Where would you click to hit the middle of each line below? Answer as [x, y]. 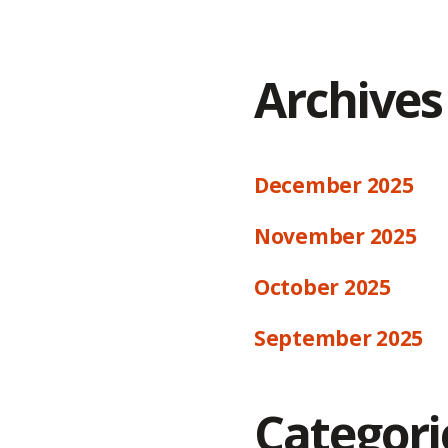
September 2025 [339, 338]
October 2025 [322, 287]
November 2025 [335, 236]
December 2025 [334, 185]
